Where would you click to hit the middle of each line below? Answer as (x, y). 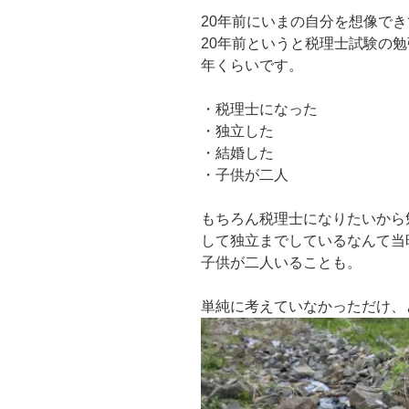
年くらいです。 (252, 65)
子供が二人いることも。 (281, 262)
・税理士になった (259, 109)
